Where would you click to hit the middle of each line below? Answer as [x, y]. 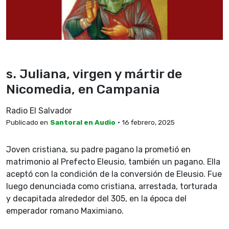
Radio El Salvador [39, 110]
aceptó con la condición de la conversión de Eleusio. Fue [114, 174]
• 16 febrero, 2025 [146, 122]
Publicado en [27, 122]
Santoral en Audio [83, 122]
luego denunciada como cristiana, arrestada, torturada [112, 186]
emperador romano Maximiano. [67, 211]
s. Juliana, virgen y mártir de [94, 73]
